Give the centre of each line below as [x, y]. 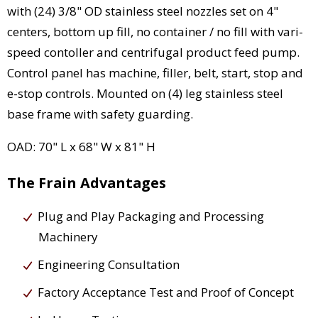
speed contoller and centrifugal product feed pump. [153, 52]
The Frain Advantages [87, 182]
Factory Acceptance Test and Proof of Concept [166, 292]
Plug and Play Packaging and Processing [151, 216]
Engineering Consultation [109, 264]
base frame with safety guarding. [100, 114]
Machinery [68, 236]
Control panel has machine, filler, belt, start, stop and [155, 72]
